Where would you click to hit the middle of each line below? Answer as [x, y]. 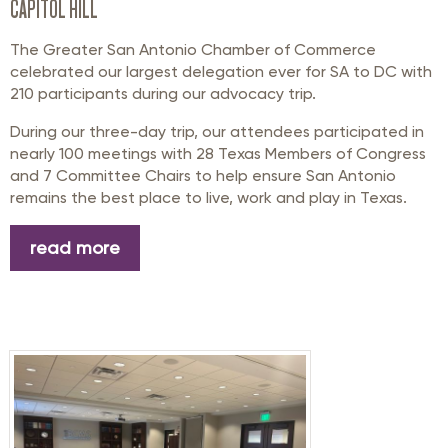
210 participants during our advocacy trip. [165, 94]
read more [75, 248]
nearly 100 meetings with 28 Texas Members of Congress [218, 154]
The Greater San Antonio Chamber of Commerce [193, 50]
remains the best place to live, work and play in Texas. [210, 198]
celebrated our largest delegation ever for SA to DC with [221, 72]
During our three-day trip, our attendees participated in [217, 132]
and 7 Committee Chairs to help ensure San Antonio [203, 176]
